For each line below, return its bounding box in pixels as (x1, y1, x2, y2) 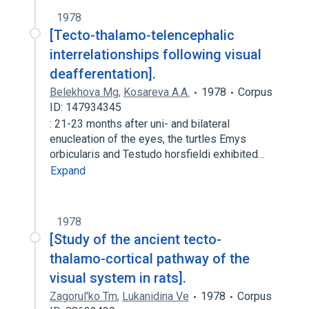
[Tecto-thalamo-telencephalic (50, 27, 235, 43)
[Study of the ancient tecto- (50, 231, 221, 248)
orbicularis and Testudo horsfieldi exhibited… (50, 148, 268, 161)
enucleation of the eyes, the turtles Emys (50, 132, 246, 146)
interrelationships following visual (50, 46, 261, 63)
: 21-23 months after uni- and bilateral (50, 117, 230, 130)
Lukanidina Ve (122, 290, 189, 303)
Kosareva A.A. (123, 86, 190, 99)
